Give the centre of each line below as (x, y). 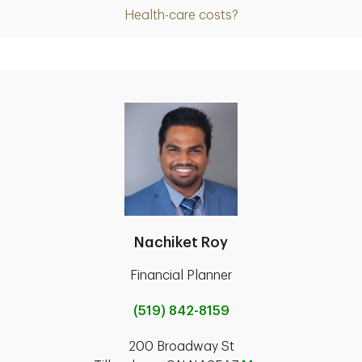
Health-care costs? (181, 16)
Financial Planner (181, 276)
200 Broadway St (181, 347)
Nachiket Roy (181, 243)
